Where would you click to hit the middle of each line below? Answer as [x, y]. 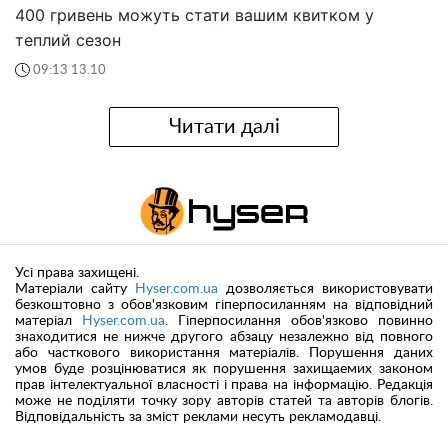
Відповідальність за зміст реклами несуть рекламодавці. [198, 417]
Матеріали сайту [75, 289]
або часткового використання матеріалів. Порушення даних [224, 353]
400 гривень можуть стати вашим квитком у [194, 15]
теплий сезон [68, 40]
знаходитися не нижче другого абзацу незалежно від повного [224, 337]
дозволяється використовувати [325, 289]
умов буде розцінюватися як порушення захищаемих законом [224, 369]
